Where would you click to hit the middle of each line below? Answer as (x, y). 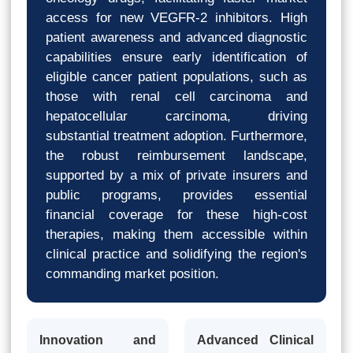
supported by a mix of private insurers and (176, 175)
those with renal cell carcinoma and (176, 96)
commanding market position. (132, 273)
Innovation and (98, 340)
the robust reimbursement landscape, (176, 155)
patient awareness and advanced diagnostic (176, 37)
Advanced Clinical (255, 340)
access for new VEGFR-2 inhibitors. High (176, 17)
